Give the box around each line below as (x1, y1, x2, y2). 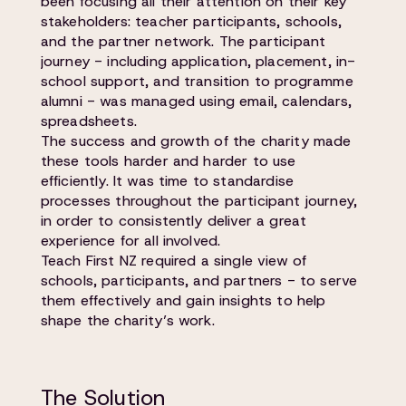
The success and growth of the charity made (40, 131, 352, 150)
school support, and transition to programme (40, 72, 353, 91)
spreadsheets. (40, 111, 137, 130)
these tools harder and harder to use (40, 151, 296, 170)
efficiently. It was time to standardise (40, 171, 295, 190)
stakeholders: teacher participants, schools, (40, 12, 342, 31)
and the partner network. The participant (40, 32, 326, 51)
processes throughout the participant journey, (40, 191, 357, 210)
